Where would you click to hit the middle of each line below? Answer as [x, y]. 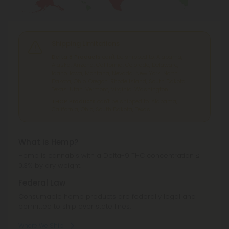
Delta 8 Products [76, 57]
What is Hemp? [48, 142]
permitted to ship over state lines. [75, 207]
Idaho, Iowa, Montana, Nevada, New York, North [115, 73]
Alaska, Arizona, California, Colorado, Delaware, [115, 65]
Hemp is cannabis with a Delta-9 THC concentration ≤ [109, 156]
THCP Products [74, 101]
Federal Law [42, 183]
